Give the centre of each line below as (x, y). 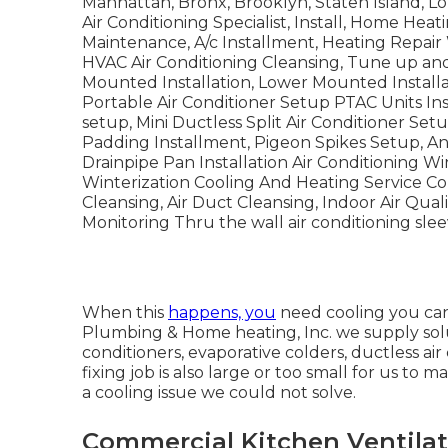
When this (125, 312)
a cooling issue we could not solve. (219, 392)
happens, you (222, 312)
